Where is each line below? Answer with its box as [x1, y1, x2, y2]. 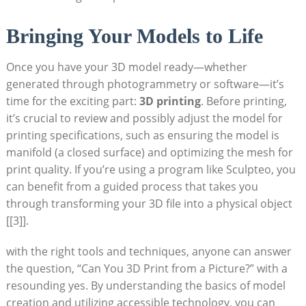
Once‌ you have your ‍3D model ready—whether [5, 59, 247, 74]
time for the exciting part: [5, 93, 139, 109]
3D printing [139, 93, 201, 109]
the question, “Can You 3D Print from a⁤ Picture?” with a [5, 260, 288, 276]
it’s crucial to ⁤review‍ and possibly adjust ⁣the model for [5, 110, 283, 126]
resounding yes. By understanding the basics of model [5, 277, 286, 293]
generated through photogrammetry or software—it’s [5, 76, 284, 92]
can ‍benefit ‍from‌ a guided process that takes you [5, 178, 258, 194]
